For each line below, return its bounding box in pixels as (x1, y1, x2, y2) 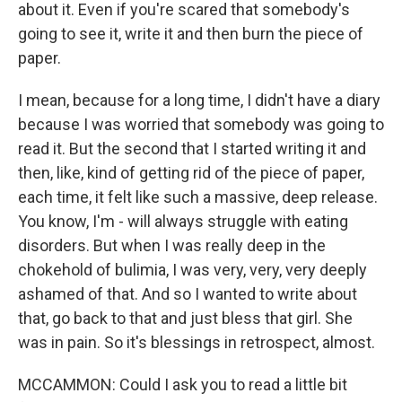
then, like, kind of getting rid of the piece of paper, (18, 163, 364, 182)
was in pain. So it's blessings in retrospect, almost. (18, 333, 375, 352)
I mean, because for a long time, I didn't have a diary (18, 91, 380, 109)
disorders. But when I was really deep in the (18, 236, 326, 255)
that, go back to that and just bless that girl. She (18, 309, 353, 328)
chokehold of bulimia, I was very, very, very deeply (18, 260, 367, 279)
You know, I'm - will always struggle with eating (18, 212, 348, 231)
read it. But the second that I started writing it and (18, 139, 366, 158)
